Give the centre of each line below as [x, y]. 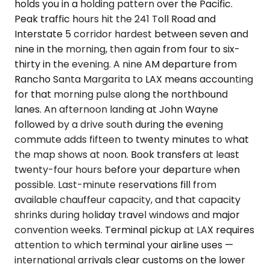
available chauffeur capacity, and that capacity [127, 199]
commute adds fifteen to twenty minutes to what [132, 139]
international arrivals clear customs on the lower [130, 260]
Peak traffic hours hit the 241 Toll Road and [115, 19]
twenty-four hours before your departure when [127, 169]
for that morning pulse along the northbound [121, 94]
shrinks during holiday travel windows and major [127, 215]
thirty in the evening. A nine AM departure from [126, 64]
